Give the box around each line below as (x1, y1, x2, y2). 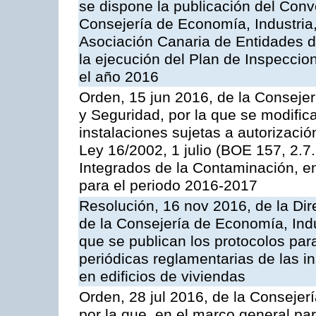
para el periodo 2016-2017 (79, 177, 257, 195)
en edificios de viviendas (79, 268, 245, 286)
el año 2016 (79, 68, 159, 86)
